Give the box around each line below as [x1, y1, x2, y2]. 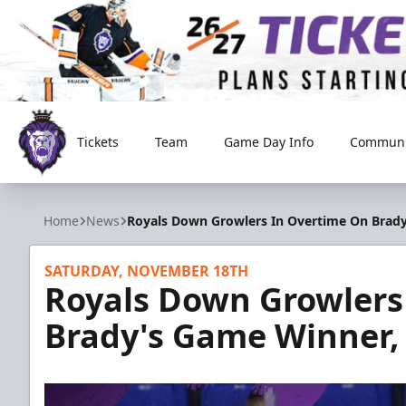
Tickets [76, 133, 119, 150]
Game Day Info [223, 133, 314, 150]
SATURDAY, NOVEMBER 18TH [44, 261, 248, 281]
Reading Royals [17, 176, 121, 197]
